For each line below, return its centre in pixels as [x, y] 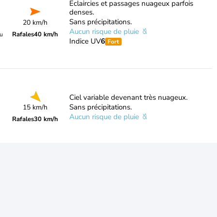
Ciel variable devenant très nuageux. [128, 97]
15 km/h [35, 107]
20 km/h [35, 23]
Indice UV [85, 41]
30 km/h [46, 119]
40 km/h [46, 34]
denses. [81, 12]
